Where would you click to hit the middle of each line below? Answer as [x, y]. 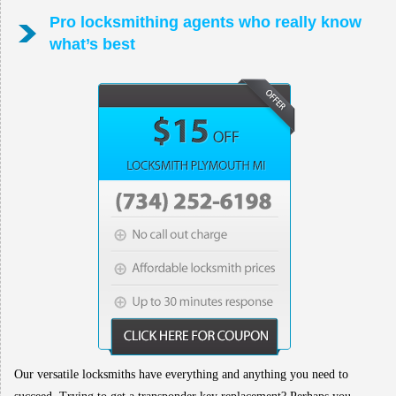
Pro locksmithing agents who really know [205, 23]
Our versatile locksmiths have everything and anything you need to [181, 375]
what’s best [92, 45]
